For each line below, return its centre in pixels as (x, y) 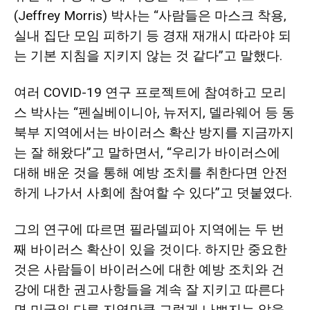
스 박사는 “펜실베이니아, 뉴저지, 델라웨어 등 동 (154, 112)
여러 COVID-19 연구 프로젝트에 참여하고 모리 (150, 92)
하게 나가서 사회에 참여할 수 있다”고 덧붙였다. (153, 193)
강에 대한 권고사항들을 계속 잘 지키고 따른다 (149, 290)
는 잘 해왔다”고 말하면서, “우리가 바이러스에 (147, 153)
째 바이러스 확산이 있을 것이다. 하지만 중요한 (151, 249)
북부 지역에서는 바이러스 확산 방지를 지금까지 (154, 133)
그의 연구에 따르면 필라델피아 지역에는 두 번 (149, 229)
